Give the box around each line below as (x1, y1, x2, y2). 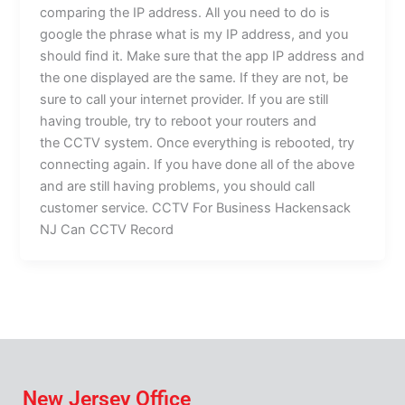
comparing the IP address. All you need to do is (40, 4, 331, 21)
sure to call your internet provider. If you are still (40, 90, 329, 108)
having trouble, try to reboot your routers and (40, 112, 317, 129)
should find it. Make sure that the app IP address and (40, 47, 365, 64)
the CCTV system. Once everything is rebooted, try (40, 134, 355, 151)
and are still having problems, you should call (40, 177, 316, 194)
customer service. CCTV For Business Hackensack (40, 199, 352, 216)
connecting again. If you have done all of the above (40, 155, 355, 173)
